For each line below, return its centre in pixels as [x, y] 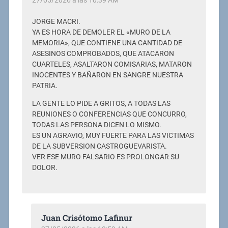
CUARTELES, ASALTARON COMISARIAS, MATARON [112, 64]
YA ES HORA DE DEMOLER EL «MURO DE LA [101, 32]
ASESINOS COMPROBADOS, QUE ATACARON [103, 53]
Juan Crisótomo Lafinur [87, 217]
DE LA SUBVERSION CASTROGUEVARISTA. [99, 146]
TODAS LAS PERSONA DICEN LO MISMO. [96, 125]
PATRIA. [45, 85]
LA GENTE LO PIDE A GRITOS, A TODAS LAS [101, 103]
